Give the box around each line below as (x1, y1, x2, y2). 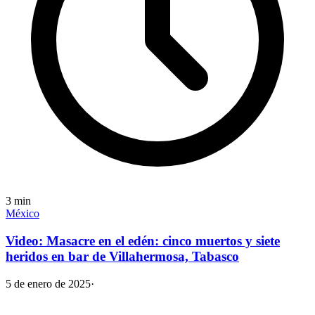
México (6, 207, 39, 220)
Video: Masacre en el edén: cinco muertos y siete (6, 233, 280, 248)
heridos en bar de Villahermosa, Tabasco (6, 248, 239, 264)
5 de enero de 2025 (6, 277, 91, 290)
